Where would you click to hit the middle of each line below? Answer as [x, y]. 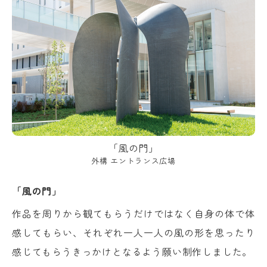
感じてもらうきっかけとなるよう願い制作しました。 [132, 251]
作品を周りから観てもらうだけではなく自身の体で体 [133, 213]
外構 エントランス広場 [133, 160]
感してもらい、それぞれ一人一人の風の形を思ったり [133, 232]
